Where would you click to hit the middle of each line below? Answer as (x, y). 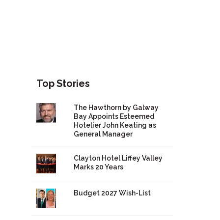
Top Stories (63, 84)
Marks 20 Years (98, 167)
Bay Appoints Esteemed (114, 117)
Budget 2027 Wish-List (112, 193)
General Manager (103, 134)
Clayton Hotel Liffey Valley (118, 158)
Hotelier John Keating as (115, 125)
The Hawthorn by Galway (116, 108)
